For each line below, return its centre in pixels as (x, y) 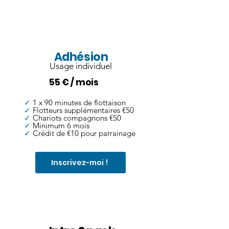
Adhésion (81, 57)
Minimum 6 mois (60, 126)
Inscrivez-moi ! (79, 162)
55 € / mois (74, 83)
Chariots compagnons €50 (76, 118)
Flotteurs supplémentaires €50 (83, 110)
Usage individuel (81, 66)
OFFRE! (81, 30)
